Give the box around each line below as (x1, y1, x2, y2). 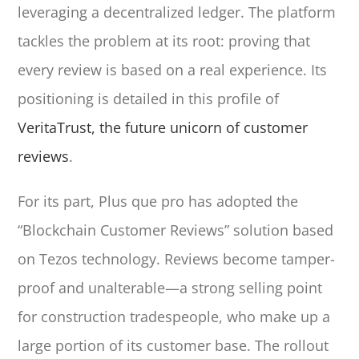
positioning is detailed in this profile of (18, 88, 280, 108)
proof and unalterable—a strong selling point (18, 277, 323, 297)
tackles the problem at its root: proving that (18, 30, 311, 50)
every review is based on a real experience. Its (18, 59, 328, 79)
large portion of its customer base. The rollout (18, 335, 329, 355)
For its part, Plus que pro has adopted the (18, 191, 299, 211)
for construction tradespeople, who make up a (18, 306, 331, 326)
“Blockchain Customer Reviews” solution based (18, 220, 334, 240)
